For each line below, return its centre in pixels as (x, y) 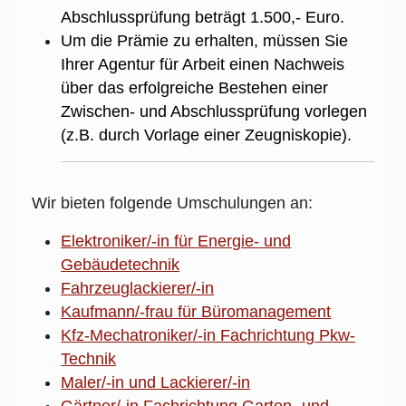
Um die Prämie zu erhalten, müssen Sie (205, 40)
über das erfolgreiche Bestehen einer (195, 87)
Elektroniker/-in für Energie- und (176, 241)
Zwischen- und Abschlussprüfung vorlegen (214, 111)
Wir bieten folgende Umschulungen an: (173, 203)
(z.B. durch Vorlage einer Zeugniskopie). (207, 135)
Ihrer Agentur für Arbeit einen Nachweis (203, 64)
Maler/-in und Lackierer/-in (156, 382)
